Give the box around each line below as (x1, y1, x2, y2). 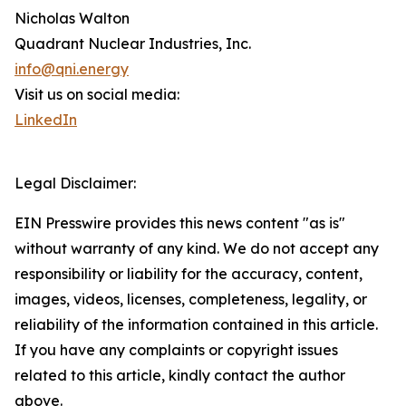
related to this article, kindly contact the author (14, 366, 345, 385)
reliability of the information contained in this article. (14, 315, 378, 334)
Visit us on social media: (14, 85, 179, 104)
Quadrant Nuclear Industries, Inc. (14, 34, 251, 53)
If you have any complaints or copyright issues (14, 341, 338, 360)
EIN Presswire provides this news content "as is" (14, 214, 345, 233)
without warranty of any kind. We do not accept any (14, 239, 379, 258)
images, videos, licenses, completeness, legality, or (14, 290, 367, 309)
